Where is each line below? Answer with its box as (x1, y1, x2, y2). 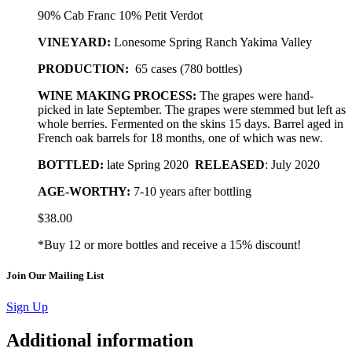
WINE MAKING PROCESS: (38, 89, 200, 103)
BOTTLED (38, 158, 100, 172)
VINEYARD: (38, 35, 111, 49)
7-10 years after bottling (130, 185, 251, 199)
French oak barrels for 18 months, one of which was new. (38, 131, 323, 145)
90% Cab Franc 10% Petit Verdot (38, 9, 203, 23)
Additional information (6, 329, 193, 350)
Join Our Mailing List (6, 269, 104, 282)
